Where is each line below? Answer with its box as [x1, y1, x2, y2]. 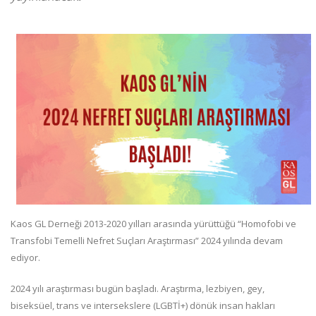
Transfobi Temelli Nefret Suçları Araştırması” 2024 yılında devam [11, 233, 283, 247]
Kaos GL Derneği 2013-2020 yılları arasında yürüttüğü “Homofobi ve [11, 217, 296, 230]
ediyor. [11, 250, 40, 264]
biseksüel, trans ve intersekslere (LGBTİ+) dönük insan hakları [11, 298, 275, 312]
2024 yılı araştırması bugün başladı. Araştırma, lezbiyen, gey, [11, 281, 265, 295]
